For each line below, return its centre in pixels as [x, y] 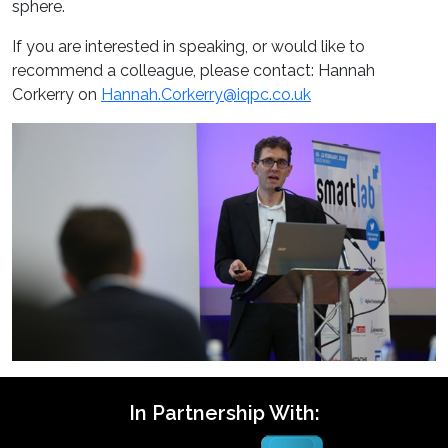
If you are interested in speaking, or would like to [188, 46]
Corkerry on [56, 94]
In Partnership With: [224, 413]
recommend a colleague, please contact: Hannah [193, 70]
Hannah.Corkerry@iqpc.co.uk [206, 94]
